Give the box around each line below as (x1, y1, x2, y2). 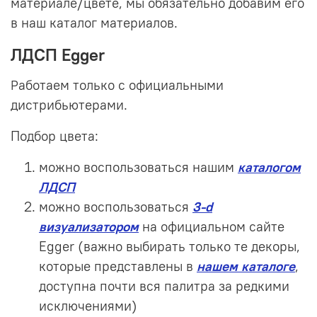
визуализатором (39, 219, 139, 236)
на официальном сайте (139, 219, 284, 236)
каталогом (238, 159, 301, 176)
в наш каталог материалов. (11, 15, 181, 32)
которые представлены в (39, 258, 197, 275)
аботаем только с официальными (18, 77, 224, 94)
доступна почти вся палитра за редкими (39, 278, 289, 295)
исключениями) (39, 298, 137, 315)
